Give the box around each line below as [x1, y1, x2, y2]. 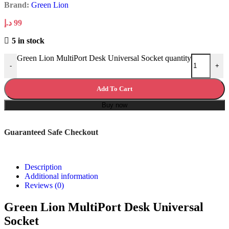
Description [25, 162, 62, 171]
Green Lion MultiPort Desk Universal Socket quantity [17, 53, 191, 62]
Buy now [102, 101, 127, 109]
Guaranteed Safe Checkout [4, 127, 98, 136]
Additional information [25, 171, 98, 180]
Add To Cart [97, 84, 132, 93]
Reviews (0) [25, 180, 64, 190]
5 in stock [11, 36, 44, 45]
